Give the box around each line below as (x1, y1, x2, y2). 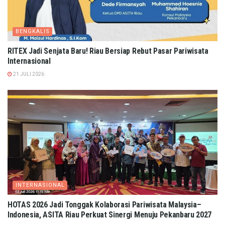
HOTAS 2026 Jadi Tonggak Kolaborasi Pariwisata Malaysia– (8, 200, 201, 210)
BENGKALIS (16, 28, 50, 35)
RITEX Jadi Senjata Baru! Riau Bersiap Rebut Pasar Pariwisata (8, 46, 208, 56)
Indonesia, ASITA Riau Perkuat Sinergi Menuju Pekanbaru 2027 (8, 210, 212, 220)
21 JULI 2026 (12, 71, 44, 77)
